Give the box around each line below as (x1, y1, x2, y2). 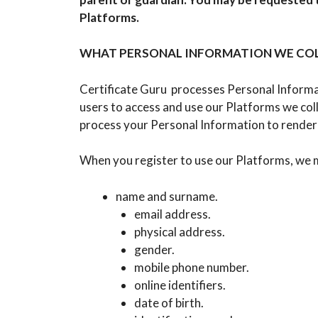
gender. (133, 241, 175, 257)
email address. (133, 206, 211, 221)
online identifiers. (133, 277, 226, 292)
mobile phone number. (133, 259, 249, 275)
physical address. (133, 224, 225, 239)
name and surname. (116, 188, 218, 204)
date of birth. (133, 295, 204, 310)
